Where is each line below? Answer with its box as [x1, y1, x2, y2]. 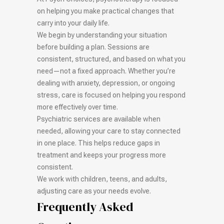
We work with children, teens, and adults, [37, 175, 167, 183]
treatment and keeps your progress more [37, 151, 166, 159]
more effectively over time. [37, 103, 118, 111]
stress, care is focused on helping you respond [37, 91, 185, 99]
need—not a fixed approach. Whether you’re [37, 67, 175, 75]
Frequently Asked [37, 198, 133, 215]
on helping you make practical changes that [37, 7, 174, 15]
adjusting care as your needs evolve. [37, 187, 151, 195]
